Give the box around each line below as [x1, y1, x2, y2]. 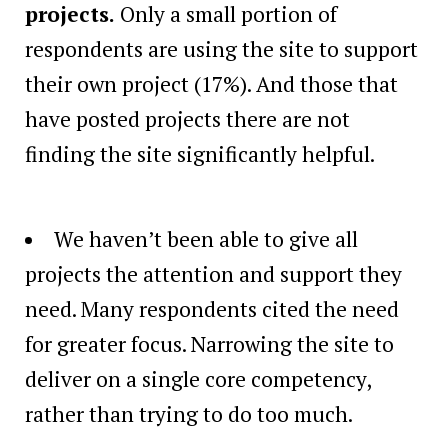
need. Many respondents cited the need [25, 294, 399, 323]
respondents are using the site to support [25, 34, 418, 63]
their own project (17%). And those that [25, 69, 398, 98]
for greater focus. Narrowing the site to [25, 329, 394, 358]
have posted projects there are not [25, 104, 350, 133]
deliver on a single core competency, [25, 364, 371, 393]
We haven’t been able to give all [54, 224, 358, 253]
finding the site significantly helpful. [25, 139, 375, 168]
